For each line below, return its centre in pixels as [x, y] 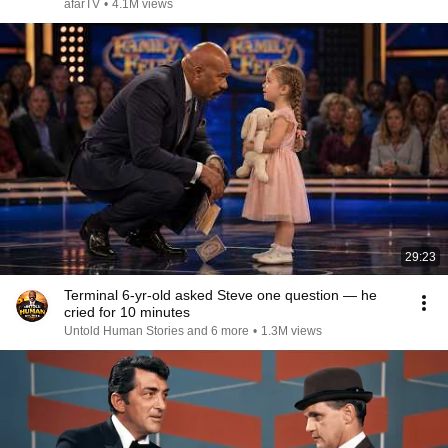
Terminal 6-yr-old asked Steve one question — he [220, 295]
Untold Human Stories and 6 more [156, 331]
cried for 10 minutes [127, 312]
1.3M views [291, 331]
